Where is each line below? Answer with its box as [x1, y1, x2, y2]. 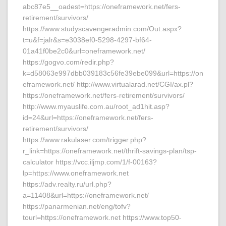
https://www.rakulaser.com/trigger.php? [23, 136, 146, 144]
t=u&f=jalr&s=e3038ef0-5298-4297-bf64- [23, 36, 152, 44]
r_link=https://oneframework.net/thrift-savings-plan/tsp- [23, 147, 197, 155]
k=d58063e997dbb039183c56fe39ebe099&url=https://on [23, 69, 203, 77]
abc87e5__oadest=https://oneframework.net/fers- [23, 3, 181, 11]
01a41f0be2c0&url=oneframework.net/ [23, 47, 145, 55]
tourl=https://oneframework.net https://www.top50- [23, 213, 182, 221]
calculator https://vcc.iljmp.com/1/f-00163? [23, 158, 157, 166]
